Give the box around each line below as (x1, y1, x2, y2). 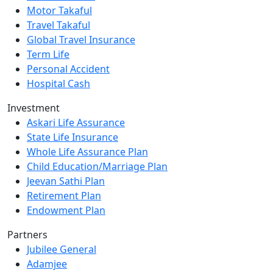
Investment (7, 101, 60, 115)
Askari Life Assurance (27, 115, 125, 129)
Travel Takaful (27, 18, 90, 32)
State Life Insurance (27, 130, 118, 144)
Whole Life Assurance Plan (27, 144, 148, 158)
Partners (7, 227, 48, 241)
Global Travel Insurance (27, 32, 135, 46)
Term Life (27, 47, 69, 61)
